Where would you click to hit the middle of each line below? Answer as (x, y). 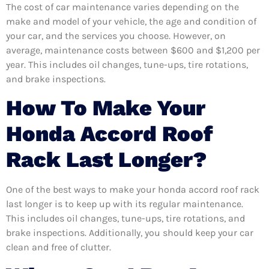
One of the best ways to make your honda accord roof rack (133, 189)
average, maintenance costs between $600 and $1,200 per (133, 50)
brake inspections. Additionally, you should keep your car (130, 232)
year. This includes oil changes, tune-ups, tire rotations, (127, 65)
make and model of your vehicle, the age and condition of (131, 22)
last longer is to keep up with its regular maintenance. (125, 204)
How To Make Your (106, 108)
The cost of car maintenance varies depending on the (122, 7)
